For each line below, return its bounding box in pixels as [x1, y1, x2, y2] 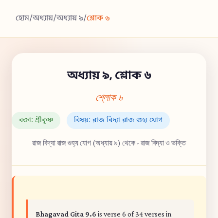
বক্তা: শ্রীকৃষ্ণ [19, 116, 53, 125]
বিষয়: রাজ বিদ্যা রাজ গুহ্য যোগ [74, 116, 163, 125]
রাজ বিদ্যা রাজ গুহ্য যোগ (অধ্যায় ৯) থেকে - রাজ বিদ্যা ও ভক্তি [32, 139, 186, 147]
